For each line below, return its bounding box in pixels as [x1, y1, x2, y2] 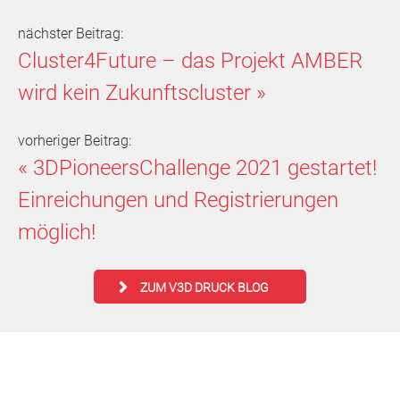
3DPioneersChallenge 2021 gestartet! [33, 154, 377, 180]
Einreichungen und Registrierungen [18, 187, 338, 212]
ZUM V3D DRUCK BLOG [140, 280, 269, 296]
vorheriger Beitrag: [18, 131, 131, 149]
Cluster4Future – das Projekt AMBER [18, 47, 362, 73]
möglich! [18, 219, 96, 245]
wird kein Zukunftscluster [18, 79, 251, 105]
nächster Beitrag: [18, 24, 123, 42]
